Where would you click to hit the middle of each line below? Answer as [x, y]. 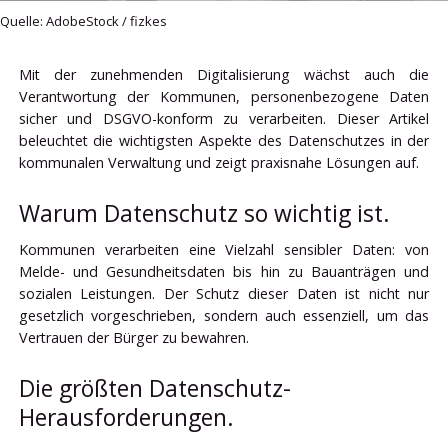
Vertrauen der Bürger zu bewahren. [133, 338]
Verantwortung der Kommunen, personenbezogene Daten [224, 96]
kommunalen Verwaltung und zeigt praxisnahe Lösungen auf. [218, 162]
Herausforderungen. [126, 418]
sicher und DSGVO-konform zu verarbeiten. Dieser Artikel [224, 118]
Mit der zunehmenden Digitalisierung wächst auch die [224, 74]
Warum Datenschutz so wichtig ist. [204, 213]
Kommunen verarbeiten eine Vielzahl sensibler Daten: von [224, 250]
